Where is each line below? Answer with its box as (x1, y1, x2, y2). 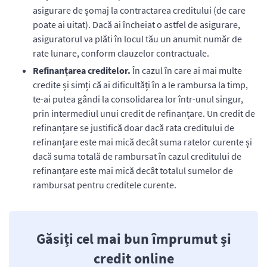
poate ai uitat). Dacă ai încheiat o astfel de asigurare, (33, 18, 240, 31)
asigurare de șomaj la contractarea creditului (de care (33, 4, 246, 17)
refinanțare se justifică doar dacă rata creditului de (33, 122, 234, 134)
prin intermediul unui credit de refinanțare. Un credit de (33, 107, 255, 120)
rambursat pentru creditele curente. (33, 179, 176, 191)
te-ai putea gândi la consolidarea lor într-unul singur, (33, 93, 243, 105)
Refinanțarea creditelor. (33, 64, 132, 77)
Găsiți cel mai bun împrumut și (36, 229, 231, 249)
